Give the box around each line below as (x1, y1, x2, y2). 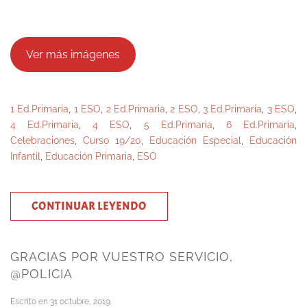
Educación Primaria (45, 151, 132, 162)
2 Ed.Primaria (106, 103, 165, 114)
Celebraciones (10, 135, 75, 146)
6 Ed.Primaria (225, 119, 295, 130)
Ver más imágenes (25, 47, 120, 61)
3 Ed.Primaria (203, 103, 262, 114)
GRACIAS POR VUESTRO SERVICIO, (10, 249, 233, 264)
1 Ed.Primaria (10, 103, 69, 114)
